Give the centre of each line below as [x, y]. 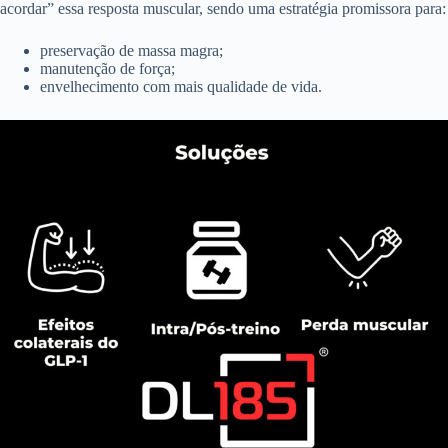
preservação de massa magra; [131, 50]
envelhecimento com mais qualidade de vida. [181, 86]
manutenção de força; [107, 68]
